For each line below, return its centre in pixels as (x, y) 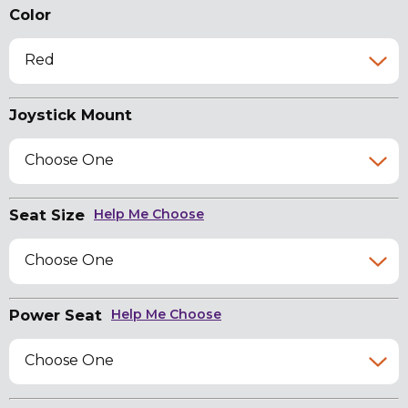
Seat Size (47, 215)
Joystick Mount (71, 115)
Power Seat (56, 316)
